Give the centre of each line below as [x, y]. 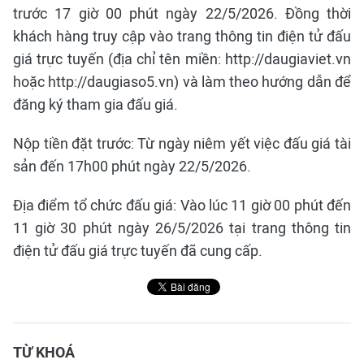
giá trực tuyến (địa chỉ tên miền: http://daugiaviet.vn [182, 59]
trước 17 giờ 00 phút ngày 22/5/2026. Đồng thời [182, 13]
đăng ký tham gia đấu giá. [95, 104]
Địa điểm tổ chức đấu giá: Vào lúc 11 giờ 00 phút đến [182, 205]
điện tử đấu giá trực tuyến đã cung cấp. [138, 251]
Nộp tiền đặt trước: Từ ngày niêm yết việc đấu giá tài [182, 143]
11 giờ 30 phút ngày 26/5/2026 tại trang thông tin [182, 228]
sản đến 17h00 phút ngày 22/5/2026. [132, 166]
